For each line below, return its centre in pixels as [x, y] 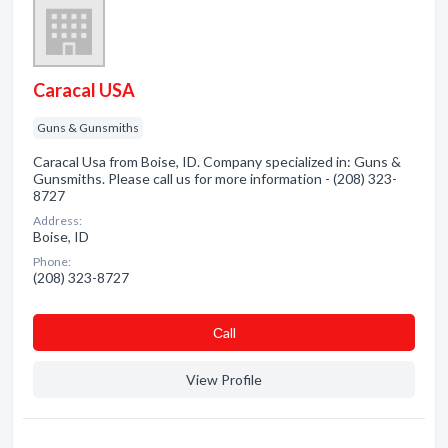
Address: [57, 220]
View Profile [224, 379]
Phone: [52, 261]
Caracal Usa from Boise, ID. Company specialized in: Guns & [217, 161]
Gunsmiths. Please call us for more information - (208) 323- [215, 178]
